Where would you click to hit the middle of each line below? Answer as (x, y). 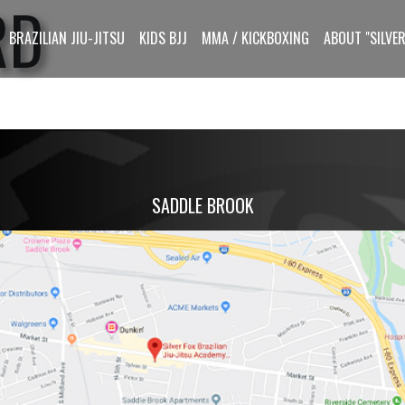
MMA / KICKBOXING (255, 38)
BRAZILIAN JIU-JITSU (67, 38)
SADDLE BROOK (202, 205)
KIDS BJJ (163, 38)
